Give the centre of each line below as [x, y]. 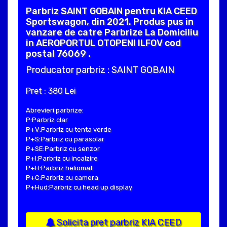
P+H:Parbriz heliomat [59, 168]
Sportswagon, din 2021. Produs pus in [110, 22]
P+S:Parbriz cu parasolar [65, 139]
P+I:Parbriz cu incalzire [62, 158]
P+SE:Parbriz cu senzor [63, 148]
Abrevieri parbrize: [55, 110]
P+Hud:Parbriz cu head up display [79, 187]
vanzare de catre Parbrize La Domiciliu [112, 32]
